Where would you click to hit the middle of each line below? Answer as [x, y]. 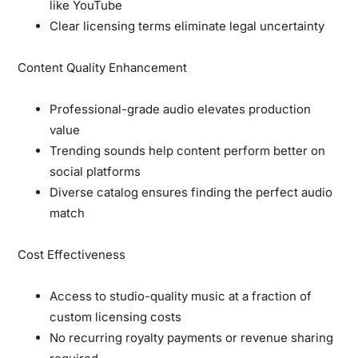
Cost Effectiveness [72, 254]
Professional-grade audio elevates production [181, 109]
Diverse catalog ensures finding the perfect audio [191, 192]
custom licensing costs [116, 316]
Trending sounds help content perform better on [188, 150]
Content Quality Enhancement [103, 67]
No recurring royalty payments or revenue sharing [192, 337]
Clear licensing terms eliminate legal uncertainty [187, 26]
